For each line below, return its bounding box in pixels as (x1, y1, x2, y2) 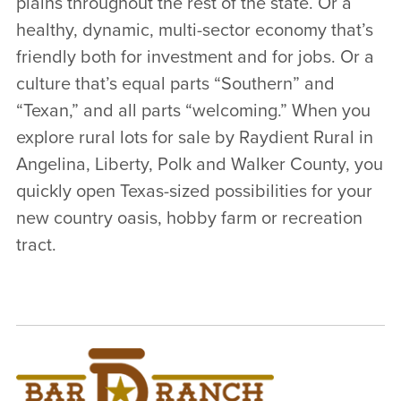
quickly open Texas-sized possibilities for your (15, 177, 372, 205)
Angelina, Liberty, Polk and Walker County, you (15, 150, 383, 178)
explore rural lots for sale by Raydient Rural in (15, 124, 373, 151)
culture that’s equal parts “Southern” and (15, 70, 335, 98)
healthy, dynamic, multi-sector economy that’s (15, 16, 373, 44)
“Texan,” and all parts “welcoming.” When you (15, 97, 371, 124)
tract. (15, 231, 56, 259)
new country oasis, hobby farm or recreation (15, 204, 363, 232)
